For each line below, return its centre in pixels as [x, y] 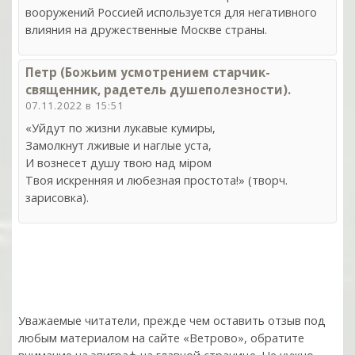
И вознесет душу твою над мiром [118, 162]
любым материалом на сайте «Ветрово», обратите [161, 338]
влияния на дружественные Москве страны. [146, 29]
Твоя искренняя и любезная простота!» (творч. [157, 180]
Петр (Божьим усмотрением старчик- [148, 72]
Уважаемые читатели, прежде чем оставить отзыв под [172, 320]
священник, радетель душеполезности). [158, 89]
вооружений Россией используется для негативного [171, 12]
